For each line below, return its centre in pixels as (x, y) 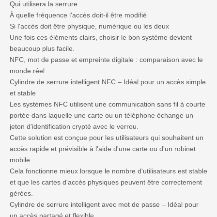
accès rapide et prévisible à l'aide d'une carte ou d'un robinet (103, 149)
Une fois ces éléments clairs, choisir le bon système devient (101, 38)
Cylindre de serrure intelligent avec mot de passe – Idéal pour (104, 205)
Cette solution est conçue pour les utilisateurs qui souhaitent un (107, 138)
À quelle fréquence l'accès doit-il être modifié (78, 15)
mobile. (21, 160)
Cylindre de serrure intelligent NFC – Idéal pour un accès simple (108, 82)
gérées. (21, 194)
